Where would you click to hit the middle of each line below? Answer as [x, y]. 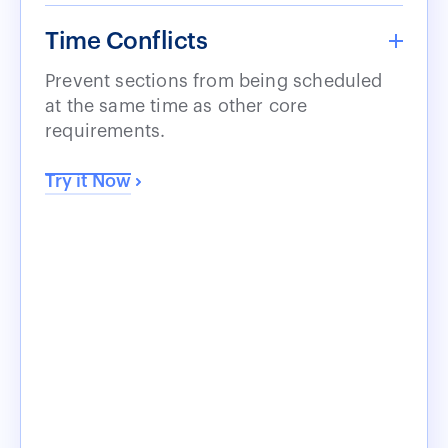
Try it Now [88, 180]
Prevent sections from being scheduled [214, 80]
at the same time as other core [176, 105]
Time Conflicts [126, 40]
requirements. [105, 130]
